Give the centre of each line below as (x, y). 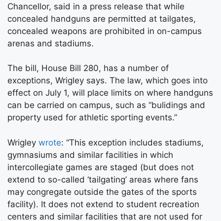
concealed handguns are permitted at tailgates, (102, 18)
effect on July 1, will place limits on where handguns (110, 93)
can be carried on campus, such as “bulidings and (106, 105)
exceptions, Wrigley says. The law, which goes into (108, 80)
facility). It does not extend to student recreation (103, 204)
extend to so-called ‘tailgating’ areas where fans (103, 179)
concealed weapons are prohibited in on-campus (105, 31)
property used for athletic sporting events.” (92, 117)
